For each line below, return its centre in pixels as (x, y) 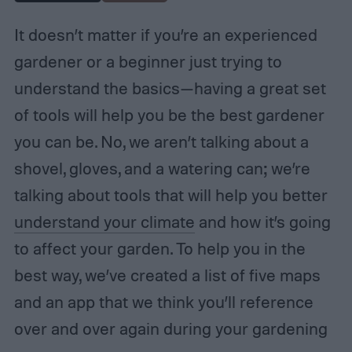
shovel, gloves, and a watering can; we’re (162, 168)
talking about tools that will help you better (170, 194)
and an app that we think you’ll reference (163, 301)
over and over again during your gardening (170, 328)
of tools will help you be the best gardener (169, 114)
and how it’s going (262, 221)
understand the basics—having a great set (170, 88)
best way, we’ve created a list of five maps (167, 275)
